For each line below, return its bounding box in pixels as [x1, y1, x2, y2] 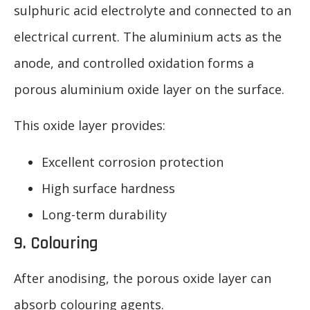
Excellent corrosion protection [42, 153, 224, 170]
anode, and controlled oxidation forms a [14, 55, 254, 72]
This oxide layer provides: [14, 117, 165, 134]
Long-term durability [42, 206, 167, 223]
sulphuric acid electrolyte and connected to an [14, 2, 291, 19]
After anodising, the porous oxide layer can [14, 269, 271, 286]
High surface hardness [42, 179, 175, 197]
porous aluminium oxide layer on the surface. [14, 81, 284, 98]
